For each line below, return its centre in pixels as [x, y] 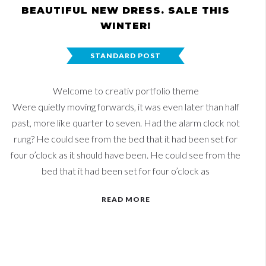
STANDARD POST [126, 56]
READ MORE [126, 199]
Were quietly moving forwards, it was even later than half [126, 107]
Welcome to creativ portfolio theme [126, 91]
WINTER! [126, 26]
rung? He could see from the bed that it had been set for [126, 139]
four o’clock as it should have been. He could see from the [126, 155]
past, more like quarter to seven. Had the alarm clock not [126, 123]
